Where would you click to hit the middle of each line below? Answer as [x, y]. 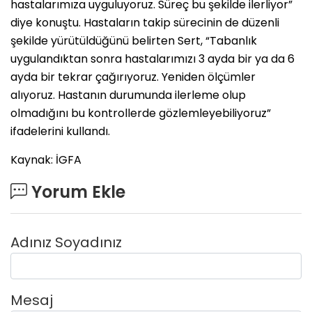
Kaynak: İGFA [46, 159]
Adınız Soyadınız [66, 242]
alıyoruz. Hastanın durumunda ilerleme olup [128, 95]
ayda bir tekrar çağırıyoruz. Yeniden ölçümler [133, 77]
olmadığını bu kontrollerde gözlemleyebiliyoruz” [141, 113]
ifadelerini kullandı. [60, 131]
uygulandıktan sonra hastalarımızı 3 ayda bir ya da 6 [153, 58]
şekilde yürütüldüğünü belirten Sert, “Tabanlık [134, 40]
